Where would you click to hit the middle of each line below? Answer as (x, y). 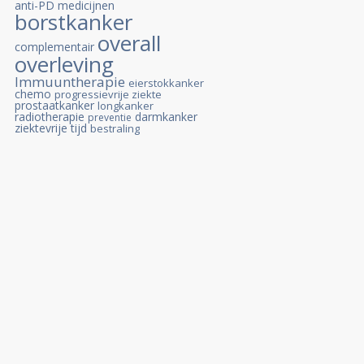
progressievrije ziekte (108, 94)
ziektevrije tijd (51, 128)
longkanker (126, 106)
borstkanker (74, 22)
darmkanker (166, 117)
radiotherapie (50, 117)
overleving (64, 64)
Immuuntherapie (70, 82)
